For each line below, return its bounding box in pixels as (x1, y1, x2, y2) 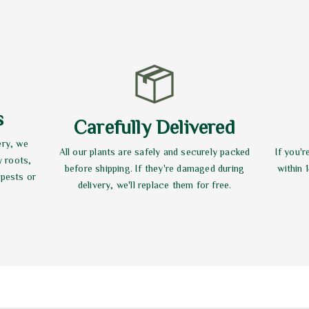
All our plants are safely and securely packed (59, 146, 250, 157)
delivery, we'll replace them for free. (77, 179, 232, 190)
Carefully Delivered (74, 116, 235, 136)
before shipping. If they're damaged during (64, 163, 245, 173)
